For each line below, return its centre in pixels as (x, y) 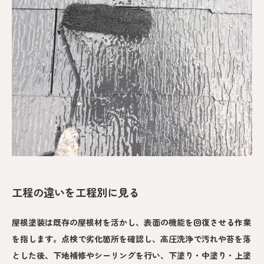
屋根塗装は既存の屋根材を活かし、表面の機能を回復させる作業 (131, 222)
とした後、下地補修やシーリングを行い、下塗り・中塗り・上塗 (131, 255)
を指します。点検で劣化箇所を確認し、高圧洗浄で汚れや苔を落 (131, 239)
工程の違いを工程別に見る (75, 192)
